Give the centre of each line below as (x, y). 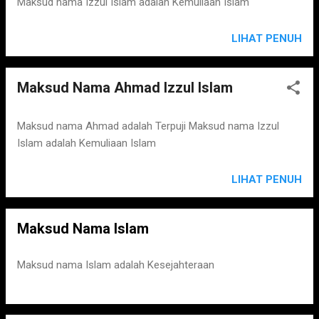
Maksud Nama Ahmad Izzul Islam (125, 87)
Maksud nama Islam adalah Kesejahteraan (116, 265)
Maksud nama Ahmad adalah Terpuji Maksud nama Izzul (148, 126)
